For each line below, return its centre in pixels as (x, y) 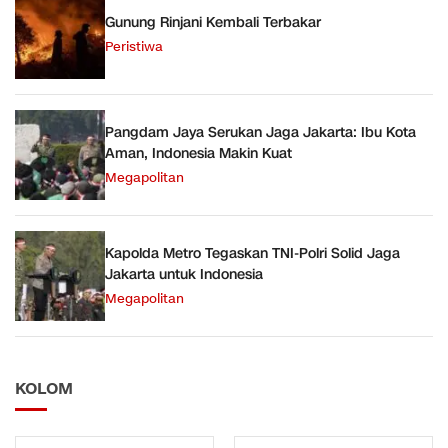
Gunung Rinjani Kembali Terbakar (213, 22)
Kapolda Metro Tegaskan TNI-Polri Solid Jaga (252, 254)
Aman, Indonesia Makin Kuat (198, 154)
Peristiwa (134, 46)
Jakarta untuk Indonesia (184, 275)
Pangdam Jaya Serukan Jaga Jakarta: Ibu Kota (260, 133)
